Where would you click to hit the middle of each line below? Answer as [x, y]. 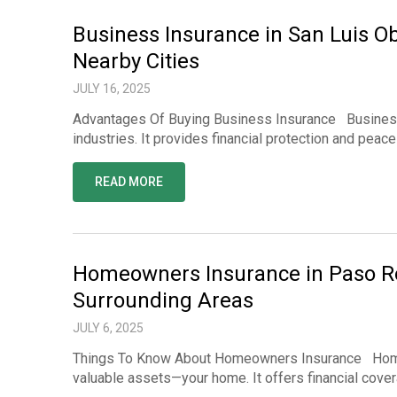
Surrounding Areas [163, 300]
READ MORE [129, 182]
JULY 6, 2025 [108, 328]
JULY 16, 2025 [112, 89]
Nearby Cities [136, 61]
